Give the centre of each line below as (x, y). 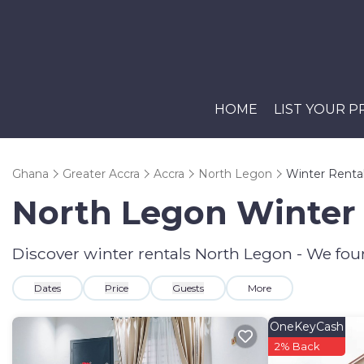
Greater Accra (101, 174)
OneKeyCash (306, 327)
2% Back (297, 346)
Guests (188, 288)
